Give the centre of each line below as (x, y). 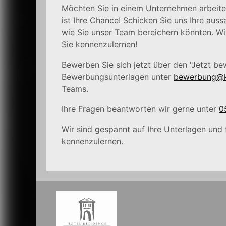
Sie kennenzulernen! (99, 44)
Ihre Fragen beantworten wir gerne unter (140, 109)
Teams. (75, 89)
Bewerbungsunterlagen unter (118, 77)
